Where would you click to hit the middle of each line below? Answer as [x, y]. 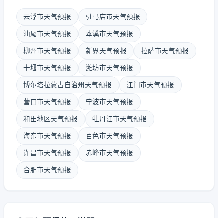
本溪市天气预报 [109, 34]
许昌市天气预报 [47, 153]
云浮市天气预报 [47, 17]
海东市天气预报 [47, 136]
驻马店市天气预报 [113, 17]
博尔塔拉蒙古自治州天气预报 [68, 85]
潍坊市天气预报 [109, 68]
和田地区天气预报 [51, 119]
